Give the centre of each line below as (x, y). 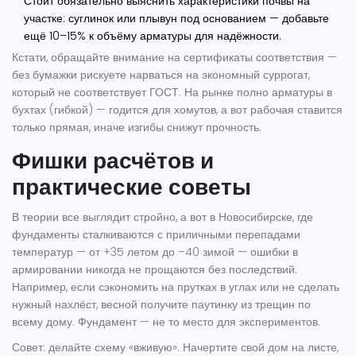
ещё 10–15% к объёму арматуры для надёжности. (153, 36)
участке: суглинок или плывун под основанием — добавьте (176, 19)
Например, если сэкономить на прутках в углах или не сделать (176, 287)
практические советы (132, 188)
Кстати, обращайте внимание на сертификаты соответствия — (174, 58)
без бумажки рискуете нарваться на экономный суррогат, (161, 75)
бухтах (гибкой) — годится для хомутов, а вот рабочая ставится (177, 110)
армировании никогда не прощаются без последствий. (155, 270)
